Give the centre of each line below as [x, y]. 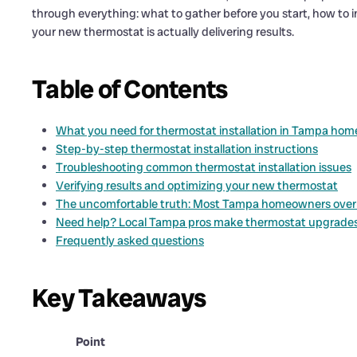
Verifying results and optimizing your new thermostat [197, 186]
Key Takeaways [119, 298]
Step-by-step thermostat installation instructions [187, 149]
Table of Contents [130, 90]
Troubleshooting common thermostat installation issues [204, 168]
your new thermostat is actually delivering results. [163, 32]
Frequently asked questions [130, 241]
